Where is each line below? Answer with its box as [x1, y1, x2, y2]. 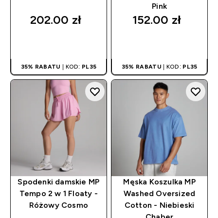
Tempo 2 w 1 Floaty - [19, 189, 98, 198]
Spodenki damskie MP [18, 177, 100, 186]
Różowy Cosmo [29, 200, 89, 209]
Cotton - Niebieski [124, 200, 195, 209]
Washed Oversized [124, 189, 196, 198]
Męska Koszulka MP [123, 177, 196, 186]
